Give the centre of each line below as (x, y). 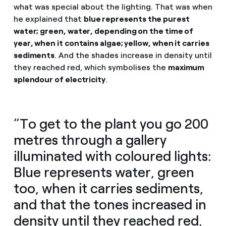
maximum (186, 67)
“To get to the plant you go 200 (111, 124)
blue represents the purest (136, 19)
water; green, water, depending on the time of (103, 31)
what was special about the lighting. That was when (113, 7)
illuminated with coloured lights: (112, 156)
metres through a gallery (90, 140)
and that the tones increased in (110, 204)
